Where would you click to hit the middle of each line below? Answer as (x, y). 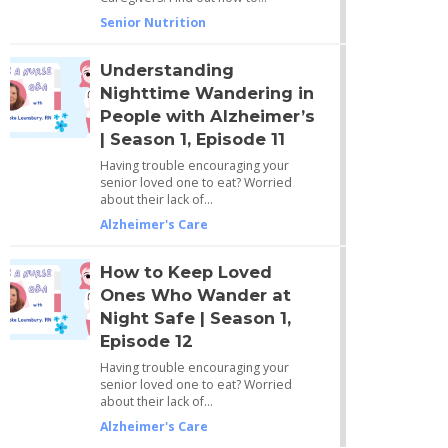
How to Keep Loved (185, 272)
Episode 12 (146, 341)
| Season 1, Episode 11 (192, 139)
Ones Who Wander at (195, 295)
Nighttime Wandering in (206, 93)
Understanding (166, 70)
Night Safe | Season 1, (195, 318)
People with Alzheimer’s (207, 116)
